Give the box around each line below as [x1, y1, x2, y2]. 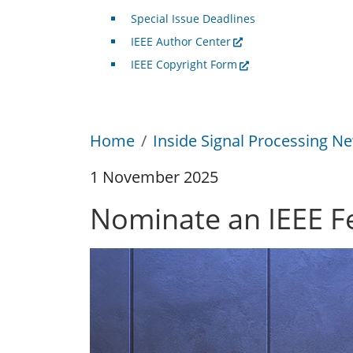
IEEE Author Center [130, 34, 231, 50]
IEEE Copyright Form [130, 57, 237, 72]
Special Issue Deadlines [130, 11, 255, 27]
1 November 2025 [90, 165, 218, 188]
